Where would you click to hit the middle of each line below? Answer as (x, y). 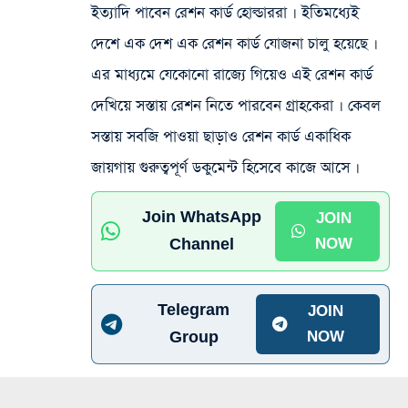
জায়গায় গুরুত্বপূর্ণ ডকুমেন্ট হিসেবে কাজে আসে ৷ (225, 168)
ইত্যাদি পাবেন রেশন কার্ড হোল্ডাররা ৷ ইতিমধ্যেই (225, 13)
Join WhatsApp (202, 217)
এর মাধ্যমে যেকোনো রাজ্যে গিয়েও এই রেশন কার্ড (232, 75)
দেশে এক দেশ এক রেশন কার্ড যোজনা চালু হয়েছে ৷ (235, 44)
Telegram (194, 310)
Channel (202, 244)
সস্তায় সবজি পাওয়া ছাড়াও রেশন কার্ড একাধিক (221, 137)
